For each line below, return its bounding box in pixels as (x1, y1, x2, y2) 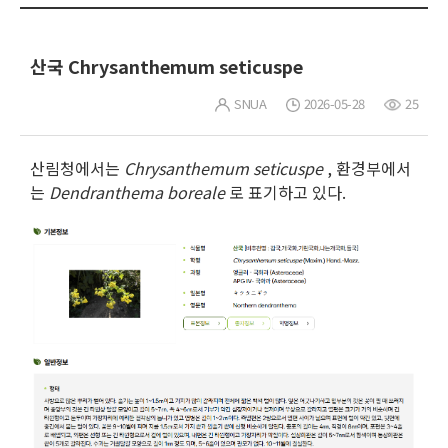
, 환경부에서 (323, 156, 411, 181)
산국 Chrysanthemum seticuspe (30, 53, 303, 80)
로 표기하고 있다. (225, 180, 346, 205)
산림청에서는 (30, 156, 124, 181)
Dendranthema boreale (49, 180, 225, 205)
